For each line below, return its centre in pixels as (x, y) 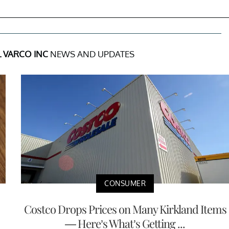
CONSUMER (125, 183)
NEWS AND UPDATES (91, 54)
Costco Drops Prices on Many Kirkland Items (125, 209)
